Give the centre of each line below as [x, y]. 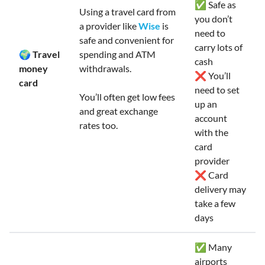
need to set [217, 90]
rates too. [98, 125]
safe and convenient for [127, 40]
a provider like [109, 26]
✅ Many [213, 247]
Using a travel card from [127, 12]
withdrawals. [105, 68]
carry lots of [219, 47]
